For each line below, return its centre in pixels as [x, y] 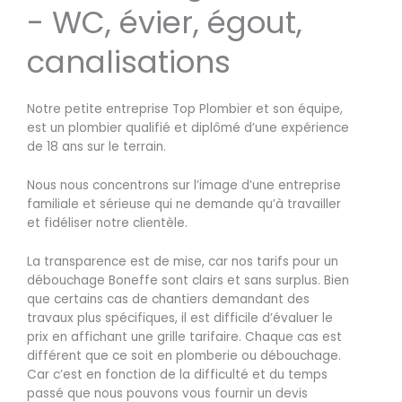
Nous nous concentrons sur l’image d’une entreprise [184, 185]
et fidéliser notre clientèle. [107, 223]
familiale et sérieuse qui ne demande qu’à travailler [184, 204]
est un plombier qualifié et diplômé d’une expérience [188, 127]
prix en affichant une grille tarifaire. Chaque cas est [184, 336]
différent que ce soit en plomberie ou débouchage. [184, 355]
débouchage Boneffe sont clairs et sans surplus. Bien [188, 280]
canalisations [129, 61]
